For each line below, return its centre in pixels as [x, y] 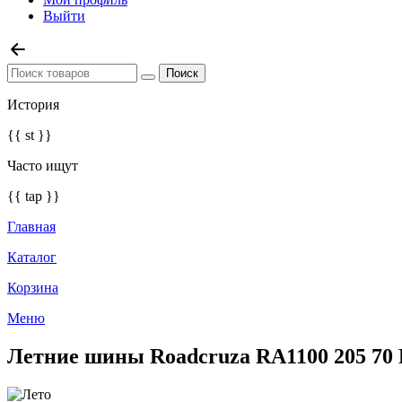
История [33, 105]
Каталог [32, 257]
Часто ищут [43, 166]
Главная [31, 227]
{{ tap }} [34, 196]
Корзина [33, 288]
